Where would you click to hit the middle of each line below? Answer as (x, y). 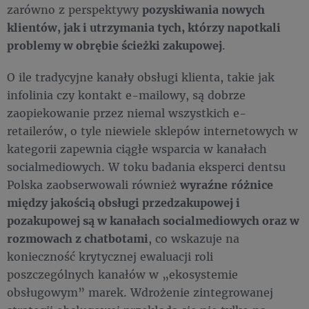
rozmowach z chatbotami (78, 238)
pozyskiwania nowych (203, 9)
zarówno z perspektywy (74, 9)
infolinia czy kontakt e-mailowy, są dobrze (126, 95)
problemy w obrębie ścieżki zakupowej (114, 45)
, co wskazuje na (194, 238)
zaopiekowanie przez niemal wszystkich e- (127, 113)
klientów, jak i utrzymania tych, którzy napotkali (144, 27)
